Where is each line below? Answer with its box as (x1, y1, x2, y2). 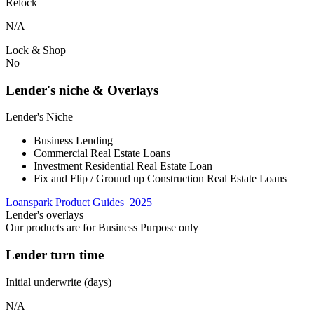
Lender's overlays (6, 209, 83, 221)
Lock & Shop (6, 43, 66, 56)
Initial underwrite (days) (6, 275, 111, 288)
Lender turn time (6, 247, 104, 262)
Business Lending (34, 135, 113, 147)
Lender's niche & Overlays (6, 82, 158, 97)
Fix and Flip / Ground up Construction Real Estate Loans (34, 172, 287, 185)
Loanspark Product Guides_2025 (6, 196, 152, 209)
